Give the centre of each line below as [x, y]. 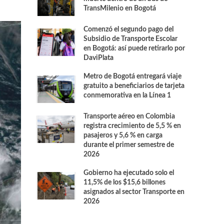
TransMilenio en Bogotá [120, 8]
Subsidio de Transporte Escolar [131, 39]
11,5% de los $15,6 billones [125, 182]
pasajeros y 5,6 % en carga [123, 135]
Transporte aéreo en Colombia [129, 116]
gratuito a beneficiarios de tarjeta [134, 86]
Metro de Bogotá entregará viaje [133, 76]
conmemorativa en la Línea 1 [127, 95]
